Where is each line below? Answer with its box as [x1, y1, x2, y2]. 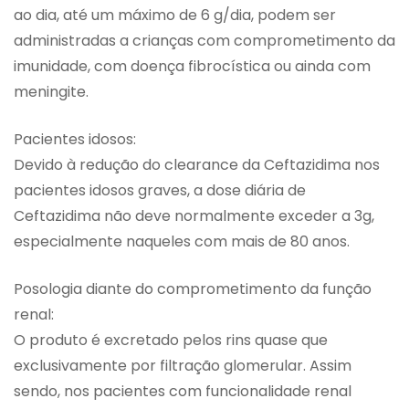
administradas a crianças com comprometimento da [14, 30, 395, 52]
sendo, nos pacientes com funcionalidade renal [14, 381, 351, 403]
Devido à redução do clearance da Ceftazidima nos [14, 154, 380, 176]
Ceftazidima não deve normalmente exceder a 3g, [14, 205, 374, 227]
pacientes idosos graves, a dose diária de [14, 180, 306, 202]
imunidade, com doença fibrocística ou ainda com [14, 56, 371, 78]
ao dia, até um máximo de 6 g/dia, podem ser [14, 5, 336, 26]
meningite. [14, 81, 89, 103]
